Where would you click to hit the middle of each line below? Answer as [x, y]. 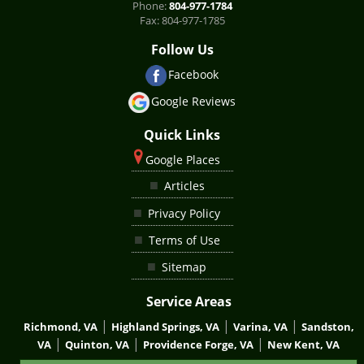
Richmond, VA [60, 326]
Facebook [194, 74]
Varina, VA [260, 326]
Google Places [183, 160]
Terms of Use [184, 240]
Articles [184, 186]
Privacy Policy [184, 213]
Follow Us [182, 50]
